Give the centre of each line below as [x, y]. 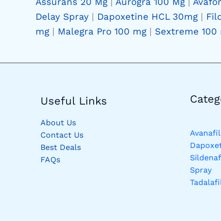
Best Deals [61, 147]
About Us [58, 122]
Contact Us [62, 135]
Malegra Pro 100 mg [102, 31]
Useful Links [74, 101]
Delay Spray [62, 17]
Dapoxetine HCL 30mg [147, 17]
